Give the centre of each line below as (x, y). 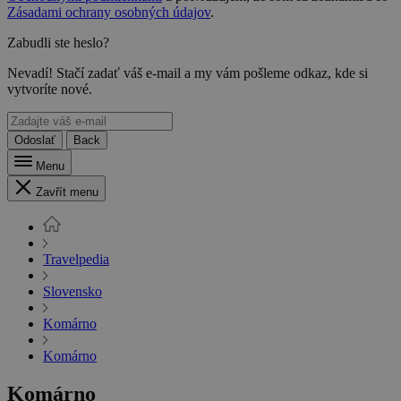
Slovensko (73, 292)
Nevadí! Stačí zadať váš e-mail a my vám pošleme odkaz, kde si (188, 73)
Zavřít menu (67, 192)
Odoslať (35, 141)
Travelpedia (76, 260)
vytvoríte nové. (50, 90)
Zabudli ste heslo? (58, 43)
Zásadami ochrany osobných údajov (109, 13)
